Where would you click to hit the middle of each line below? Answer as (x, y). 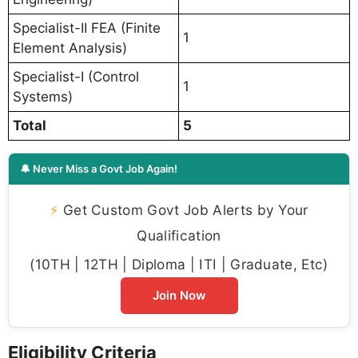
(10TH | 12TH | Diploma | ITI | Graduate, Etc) (179, 265)
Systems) (43, 97)
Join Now (179, 296)
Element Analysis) (70, 48)
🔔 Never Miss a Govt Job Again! (99, 169)
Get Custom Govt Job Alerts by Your (183, 210)
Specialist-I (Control (76, 77)
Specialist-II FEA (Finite (87, 28)
